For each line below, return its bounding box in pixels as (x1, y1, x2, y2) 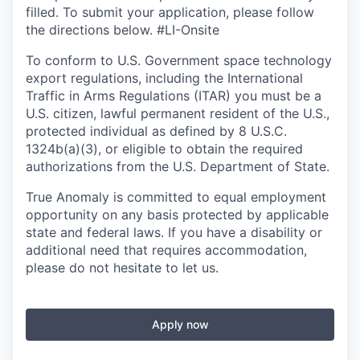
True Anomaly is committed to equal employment (26, 189, 326, 205)
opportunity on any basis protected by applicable (26, 207, 329, 223)
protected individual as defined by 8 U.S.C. (26, 123, 287, 139)
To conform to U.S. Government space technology (26, 52, 332, 68)
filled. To (26, 4, 82, 20)
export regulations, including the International (26, 70, 303, 86)
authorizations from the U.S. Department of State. (26, 158, 329, 174)
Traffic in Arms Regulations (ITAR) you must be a (26, 88, 321, 104)
